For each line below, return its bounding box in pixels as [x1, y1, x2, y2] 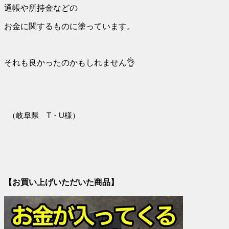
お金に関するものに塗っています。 [4, 21, 135, 31]
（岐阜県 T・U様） [4, 110, 80, 120]
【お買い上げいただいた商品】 [4, 177, 119, 187]
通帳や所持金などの [4, 3, 78, 12]
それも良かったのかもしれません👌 [4, 58, 135, 67]
